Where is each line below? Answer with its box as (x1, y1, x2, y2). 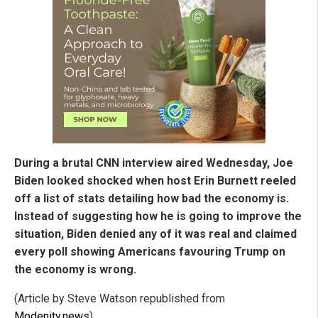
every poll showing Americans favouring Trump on (14, 245, 285, 259)
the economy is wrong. (14, 263, 136, 277)
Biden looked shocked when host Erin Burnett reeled (14, 174, 296, 188)
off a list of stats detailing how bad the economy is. (14, 192, 289, 206)
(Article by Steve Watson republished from (14, 292, 225, 306)
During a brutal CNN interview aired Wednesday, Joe (14, 156, 293, 170)
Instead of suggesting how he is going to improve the (14, 209, 302, 224)
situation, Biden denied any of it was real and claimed (14, 227, 297, 241)
